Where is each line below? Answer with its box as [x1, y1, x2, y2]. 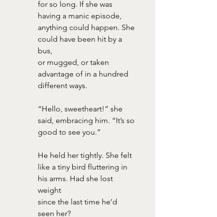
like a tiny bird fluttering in [38, 162, 129, 171]
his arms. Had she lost [38, 173, 115, 183]
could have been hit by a [38, 34, 124, 44]
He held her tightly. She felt [38, 150, 134, 160]
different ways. [38, 80, 87, 90]
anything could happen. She [38, 22, 137, 32]
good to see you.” [38, 127, 101, 137]
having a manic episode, [38, 11, 124, 20]
